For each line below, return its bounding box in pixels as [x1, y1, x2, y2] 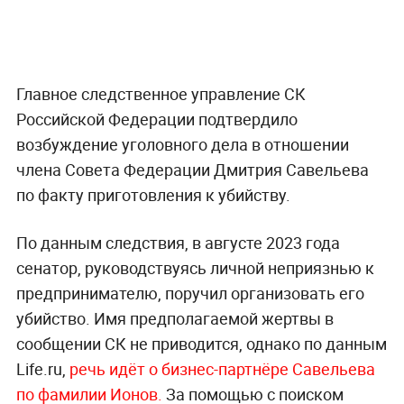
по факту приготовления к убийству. [15, 184, 290, 207]
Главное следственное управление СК [15, 83, 306, 106]
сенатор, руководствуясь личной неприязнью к [15, 257, 374, 280]
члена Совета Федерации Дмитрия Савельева [15, 159, 369, 181]
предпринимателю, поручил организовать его [15, 282, 364, 305]
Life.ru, [15, 358, 66, 381]
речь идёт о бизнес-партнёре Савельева [65, 358, 375, 381]
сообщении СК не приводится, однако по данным [15, 333, 387, 355]
